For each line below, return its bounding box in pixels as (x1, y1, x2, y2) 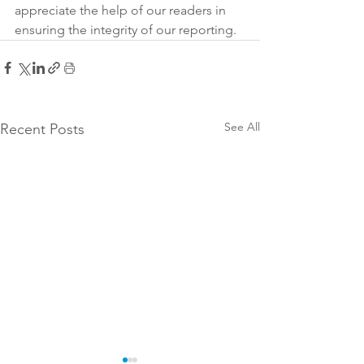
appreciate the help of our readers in (15, 2, 229, 18)
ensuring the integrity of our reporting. (15, 22, 236, 37)
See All (224, 119, 260, 134)
